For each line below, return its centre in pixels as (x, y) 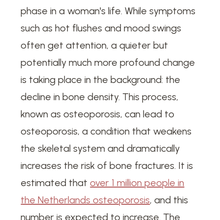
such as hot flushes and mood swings (101, 28)
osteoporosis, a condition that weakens (106, 131)
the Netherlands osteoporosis (85, 200)
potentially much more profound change (108, 63)
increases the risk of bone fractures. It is (107, 166)
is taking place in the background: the (101, 80)
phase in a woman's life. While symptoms (108, 11)
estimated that (55, 183)
